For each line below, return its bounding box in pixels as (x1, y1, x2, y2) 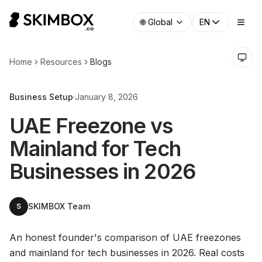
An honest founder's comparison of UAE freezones (9, 232, 241, 243)
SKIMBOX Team (28, 201, 90, 211)
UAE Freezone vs (9, 113, 173, 139)
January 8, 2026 (75, 92, 138, 102)
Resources (40, 57, 82, 67)
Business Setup (9, 92, 73, 102)
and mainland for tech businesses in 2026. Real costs (9, 247, 244, 258)
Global (148, 17, 173, 27)
